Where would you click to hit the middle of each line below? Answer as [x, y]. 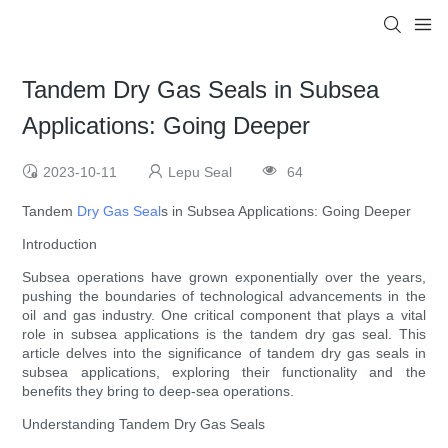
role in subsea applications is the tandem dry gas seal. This [224, 334]
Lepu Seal [200, 172]
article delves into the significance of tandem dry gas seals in [224, 353]
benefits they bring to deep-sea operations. [158, 391]
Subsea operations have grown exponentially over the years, [224, 277]
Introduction [60, 244]
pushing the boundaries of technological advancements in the [224, 296]
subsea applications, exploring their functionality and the [224, 372]
